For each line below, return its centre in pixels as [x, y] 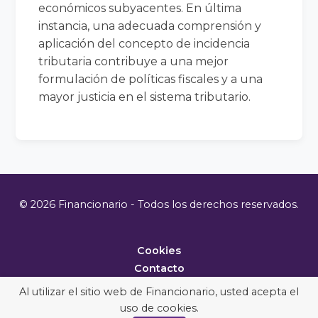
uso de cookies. [159, 308]
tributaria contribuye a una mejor [134, 61]
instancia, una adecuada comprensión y [150, 26]
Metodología [159, 286]
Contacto [159, 268]
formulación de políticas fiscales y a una [151, 79]
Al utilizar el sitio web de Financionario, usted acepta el [159, 292]
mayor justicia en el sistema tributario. [145, 97]
